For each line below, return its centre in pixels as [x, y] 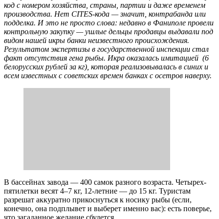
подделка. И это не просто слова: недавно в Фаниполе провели [109, 23]
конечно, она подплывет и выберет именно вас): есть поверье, [108, 209]
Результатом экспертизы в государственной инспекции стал [106, 49]
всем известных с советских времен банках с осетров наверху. [109, 76]
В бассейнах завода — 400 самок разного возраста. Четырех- [105, 182]
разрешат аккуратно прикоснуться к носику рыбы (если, [98, 200]
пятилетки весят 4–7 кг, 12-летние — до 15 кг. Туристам [97, 191]
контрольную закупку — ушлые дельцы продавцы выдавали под [109, 32]
